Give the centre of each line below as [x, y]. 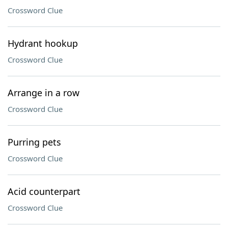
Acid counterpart [44, 191]
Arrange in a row [44, 93]
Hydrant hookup [43, 43]
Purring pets [34, 142]
